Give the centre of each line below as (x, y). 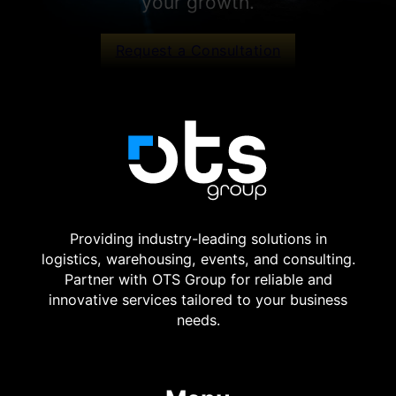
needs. (198, 320)
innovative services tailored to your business (198, 300)
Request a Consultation (198, 51)
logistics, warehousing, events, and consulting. (198, 259)
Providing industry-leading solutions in (198, 239)
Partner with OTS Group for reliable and (198, 280)
